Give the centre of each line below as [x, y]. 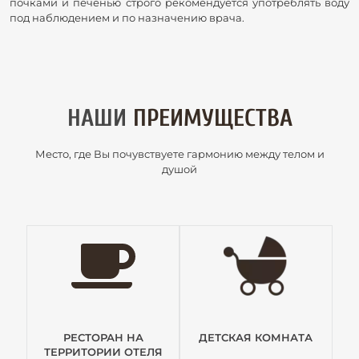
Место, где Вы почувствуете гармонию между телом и [179, 154]
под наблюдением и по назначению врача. [128, 18]
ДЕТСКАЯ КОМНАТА [256, 338]
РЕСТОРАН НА [103, 338]
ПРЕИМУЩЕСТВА [212, 119]
